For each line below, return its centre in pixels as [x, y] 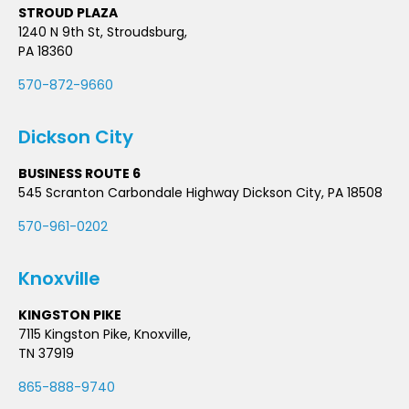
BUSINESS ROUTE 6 [79, 174]
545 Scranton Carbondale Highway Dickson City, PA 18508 [200, 193]
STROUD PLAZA [68, 13]
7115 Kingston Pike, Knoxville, [105, 335]
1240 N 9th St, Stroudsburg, [103, 32]
